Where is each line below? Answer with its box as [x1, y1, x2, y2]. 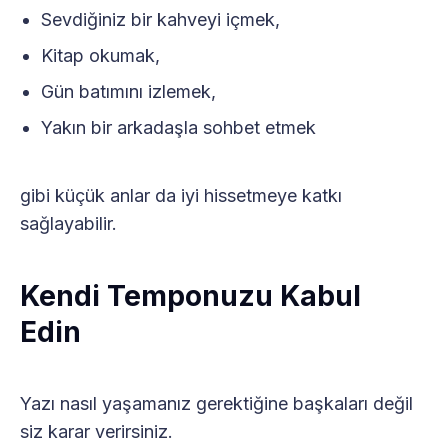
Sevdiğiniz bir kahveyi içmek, [40, 8, 280, 30]
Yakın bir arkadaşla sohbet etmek [40, 116, 316, 138]
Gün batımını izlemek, [40, 80, 216, 102]
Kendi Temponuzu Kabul [20, 278, 361, 313]
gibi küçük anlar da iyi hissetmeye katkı [20, 184, 342, 206]
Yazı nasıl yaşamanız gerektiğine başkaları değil [20, 392, 413, 414]
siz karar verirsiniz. [20, 420, 173, 442]
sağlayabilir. [20, 212, 117, 234]
